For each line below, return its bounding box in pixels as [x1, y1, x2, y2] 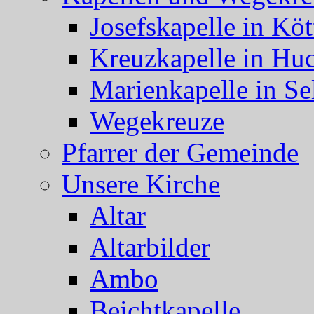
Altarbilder [90, 231, 210, 262]
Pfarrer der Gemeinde [62, 137, 299, 168]
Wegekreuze [90, 105, 224, 136]
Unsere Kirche [62, 168, 220, 199]
